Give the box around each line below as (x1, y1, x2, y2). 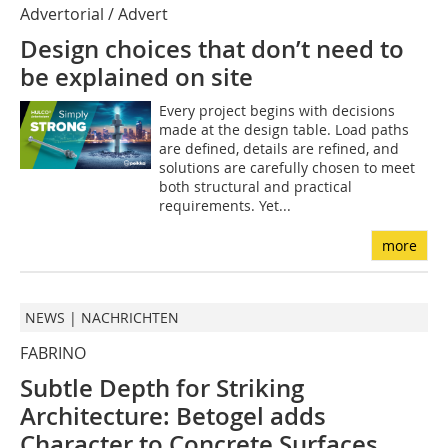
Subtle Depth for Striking (20, 372, 304, 404)
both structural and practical (158, 177, 352, 196)
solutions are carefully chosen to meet (158, 158, 415, 177)
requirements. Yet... (158, 196, 291, 215)
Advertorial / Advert (20, 3, 168, 25)
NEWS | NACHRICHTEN (25, 308, 179, 327)
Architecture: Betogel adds (20, 400, 326, 432)
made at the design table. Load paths (158, 120, 409, 139)
